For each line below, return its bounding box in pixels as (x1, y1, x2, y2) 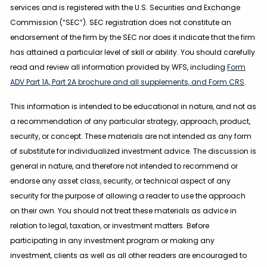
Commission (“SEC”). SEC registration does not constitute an (10, 17, 232, 28)
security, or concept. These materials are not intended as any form (10, 131, 252, 142)
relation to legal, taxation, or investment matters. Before (10, 221, 210, 231)
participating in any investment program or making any (10, 235, 215, 246)
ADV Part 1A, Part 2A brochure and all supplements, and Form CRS (10, 77, 245, 88)
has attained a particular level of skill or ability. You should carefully (10, 47, 256, 58)
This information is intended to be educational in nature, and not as (10, 101, 257, 112)
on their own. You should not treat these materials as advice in (10, 206, 237, 216)
